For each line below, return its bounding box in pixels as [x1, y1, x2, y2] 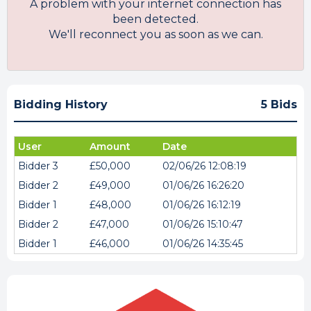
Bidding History [14, 98, 108, 111]
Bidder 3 [18, 160, 58, 172]
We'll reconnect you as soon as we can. [48, 28, 263, 41]
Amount [90, 140, 131, 153]
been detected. [112, 12, 199, 26]
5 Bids [261, 98, 297, 111]
